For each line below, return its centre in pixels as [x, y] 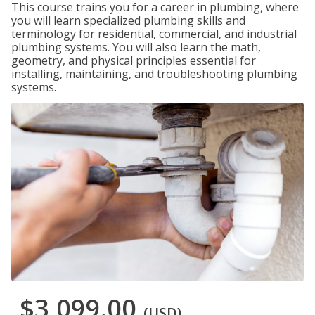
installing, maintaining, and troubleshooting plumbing [154, 74]
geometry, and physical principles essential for [134, 60]
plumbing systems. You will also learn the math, [136, 47]
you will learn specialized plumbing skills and [128, 20]
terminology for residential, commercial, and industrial [154, 34]
